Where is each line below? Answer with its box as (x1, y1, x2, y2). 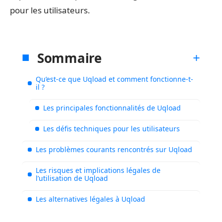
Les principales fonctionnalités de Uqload (43, 103, 181, 112)
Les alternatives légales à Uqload (36, 194, 145, 204)
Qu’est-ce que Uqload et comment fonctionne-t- (36, 74, 193, 84)
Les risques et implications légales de (36, 165, 161, 175)
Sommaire (37, 49, 102, 67)
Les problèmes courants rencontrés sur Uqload (36, 144, 192, 154)
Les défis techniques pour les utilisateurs (43, 123, 180, 133)
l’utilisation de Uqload (36, 173, 108, 183)
